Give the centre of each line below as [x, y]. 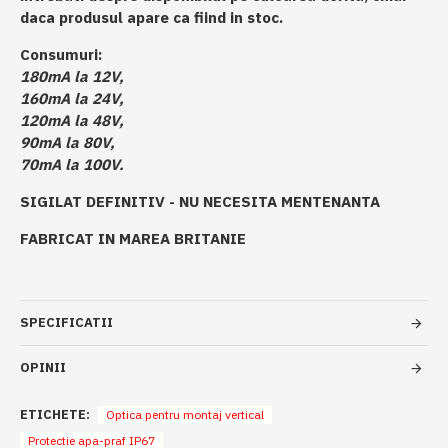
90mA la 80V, [67, 142]
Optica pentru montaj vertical [185, 414]
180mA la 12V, [72, 76]
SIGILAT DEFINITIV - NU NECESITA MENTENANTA [200, 201]
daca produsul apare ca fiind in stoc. [151, 17]
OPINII [43, 367]
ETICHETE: [55, 414]
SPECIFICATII [66, 322]
